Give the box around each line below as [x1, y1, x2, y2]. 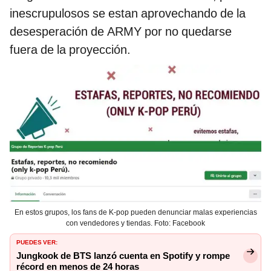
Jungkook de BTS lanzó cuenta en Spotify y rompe [16, 250, 230, 261]
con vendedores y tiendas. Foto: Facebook [66, 218, 205, 227]
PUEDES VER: [16, 236, 57, 246]
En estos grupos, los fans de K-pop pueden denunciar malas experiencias [14, 207, 257, 217]
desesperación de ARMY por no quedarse [10, 24, 232, 39]
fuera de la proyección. [10, 42, 131, 57]
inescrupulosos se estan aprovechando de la [10, 5, 246, 21]
